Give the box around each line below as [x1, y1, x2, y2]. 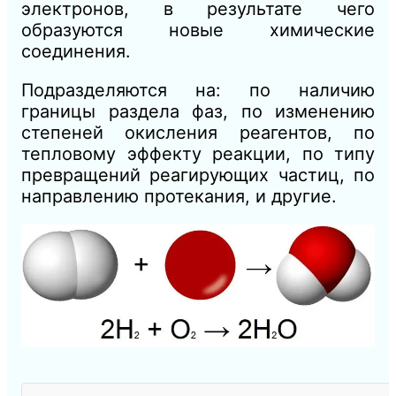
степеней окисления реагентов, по [21, 121, 375, 143]
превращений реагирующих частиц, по [21, 164, 375, 186]
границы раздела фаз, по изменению [21, 100, 375, 122]
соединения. [21, 40, 131, 62]
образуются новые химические [21, 19, 375, 41]
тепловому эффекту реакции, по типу [21, 142, 375, 164]
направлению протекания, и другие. [21, 185, 337, 207]
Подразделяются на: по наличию [21, 79, 375, 101]
